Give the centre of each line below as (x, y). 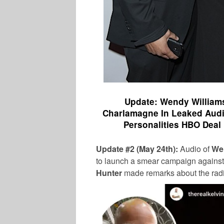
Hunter (110, 172)
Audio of (196, 148)
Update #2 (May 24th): (138, 148)
